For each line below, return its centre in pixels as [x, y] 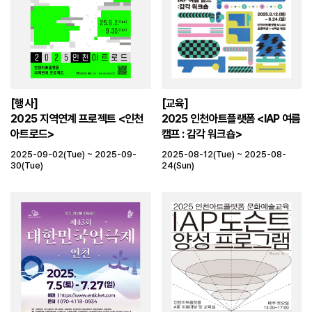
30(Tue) [27, 165]
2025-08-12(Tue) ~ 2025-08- [224, 154]
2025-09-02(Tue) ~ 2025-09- [73, 154]
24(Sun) [178, 165]
